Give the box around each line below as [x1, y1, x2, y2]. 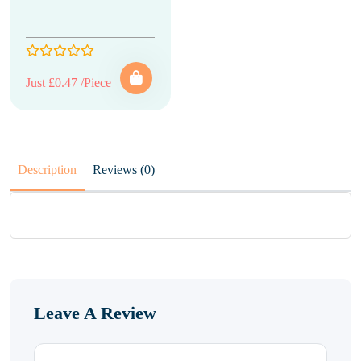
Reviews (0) [140, 163, 155, 176]
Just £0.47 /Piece [26, 76, 111, 89]
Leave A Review [34, 303, 156, 323]
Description [18, 163, 77, 176]
